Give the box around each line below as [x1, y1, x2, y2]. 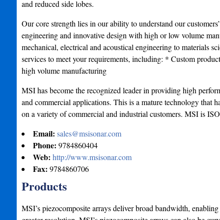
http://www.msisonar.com [52, 152, 132, 162]
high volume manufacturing [21, 65, 107, 76]
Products [21, 177, 67, 194]
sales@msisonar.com [56, 128, 121, 138]
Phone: [32, 139, 58, 151]
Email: [32, 128, 57, 139]
